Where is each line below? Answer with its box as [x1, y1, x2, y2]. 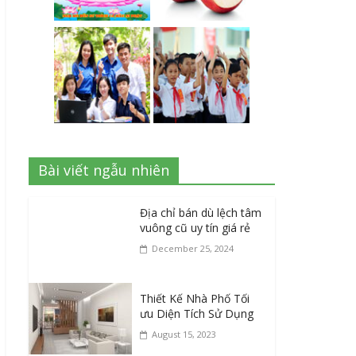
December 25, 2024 [152, 242, 234, 254]
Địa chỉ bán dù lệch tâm [140, 204, 261, 220]
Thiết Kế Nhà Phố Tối [140, 290, 250, 306]
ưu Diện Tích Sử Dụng [140, 305, 253, 321]
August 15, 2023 [152, 327, 216, 340]
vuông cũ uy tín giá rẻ [140, 219, 250, 235]
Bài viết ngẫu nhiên [38, 160, 169, 180]
